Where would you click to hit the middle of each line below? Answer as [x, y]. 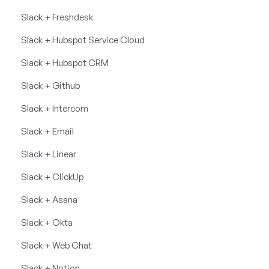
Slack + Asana [49, 199]
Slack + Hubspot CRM [65, 62]
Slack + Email [47, 131]
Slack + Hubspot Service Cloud [83, 40]
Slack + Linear [49, 154]
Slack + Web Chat [56, 245]
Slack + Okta [47, 222]
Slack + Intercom [55, 108]
